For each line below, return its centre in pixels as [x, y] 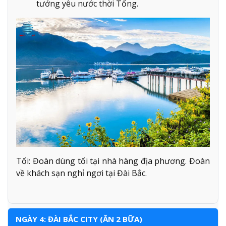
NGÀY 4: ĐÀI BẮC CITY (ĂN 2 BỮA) [79, 219]
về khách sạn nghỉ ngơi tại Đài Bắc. [81, 173]
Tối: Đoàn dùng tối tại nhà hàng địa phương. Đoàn [113, 161]
